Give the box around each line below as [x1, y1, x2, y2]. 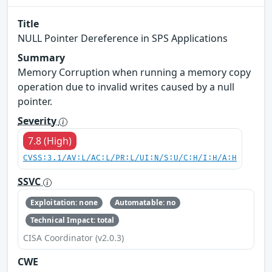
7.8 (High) [28, 134, 72, 148]
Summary [18, 51, 65, 65]
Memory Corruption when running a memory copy [18, 66, 251, 80]
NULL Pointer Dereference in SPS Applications [18, 32, 228, 46]
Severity [18, 114, 59, 128]
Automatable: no [114, 197, 176, 208]
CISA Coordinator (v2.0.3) [23, 231, 124, 243]
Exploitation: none [30, 197, 98, 208]
